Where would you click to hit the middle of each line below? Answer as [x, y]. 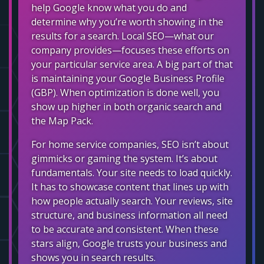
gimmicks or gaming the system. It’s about [124, 158]
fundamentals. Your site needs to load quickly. [132, 172]
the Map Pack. [62, 121]
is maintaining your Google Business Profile [128, 78]
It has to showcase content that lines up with [130, 187]
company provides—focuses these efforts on [130, 50]
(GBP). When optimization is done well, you [125, 92]
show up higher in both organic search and [126, 106]
